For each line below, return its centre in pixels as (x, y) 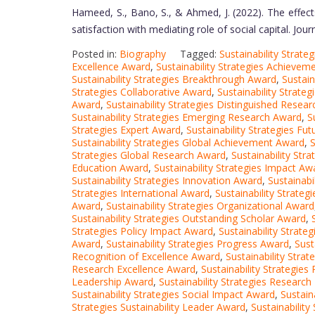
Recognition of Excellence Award (146, 257)
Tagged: (200, 54)
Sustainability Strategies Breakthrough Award (174, 79)
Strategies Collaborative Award (142, 92)
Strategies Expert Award (126, 130)
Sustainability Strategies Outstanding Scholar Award (189, 219)
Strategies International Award (141, 193)
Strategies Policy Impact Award (142, 231)
